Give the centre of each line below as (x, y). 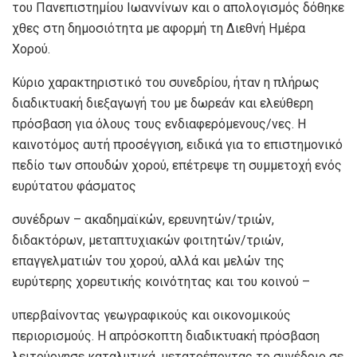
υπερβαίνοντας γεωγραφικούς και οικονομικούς (151, 315)
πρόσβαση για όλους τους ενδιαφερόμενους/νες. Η (159, 124)
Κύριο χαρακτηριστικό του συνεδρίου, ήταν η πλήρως (166, 82)
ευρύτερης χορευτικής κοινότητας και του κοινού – (161, 281)
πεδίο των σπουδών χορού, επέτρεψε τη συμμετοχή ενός (177, 165)
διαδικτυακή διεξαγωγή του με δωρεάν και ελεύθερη (163, 103)
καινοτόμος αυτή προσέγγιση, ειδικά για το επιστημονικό (177, 144)
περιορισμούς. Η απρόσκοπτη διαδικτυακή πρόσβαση (166, 335)
